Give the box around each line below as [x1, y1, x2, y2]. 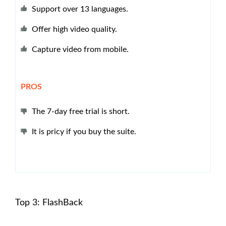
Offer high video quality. [32, 25, 117, 33]
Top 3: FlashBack [15, 198, 83, 207]
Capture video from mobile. [32, 45, 129, 53]
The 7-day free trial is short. [32, 107, 130, 116]
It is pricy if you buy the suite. [32, 127, 136, 136]
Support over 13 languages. [32, 5, 128, 13]
